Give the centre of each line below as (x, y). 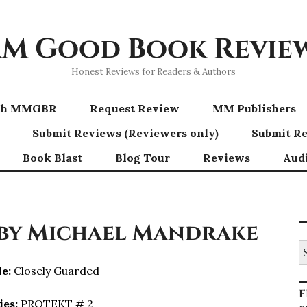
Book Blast (52, 158)
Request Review (135, 108)
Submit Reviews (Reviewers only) (125, 133)
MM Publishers (254, 108)
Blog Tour (143, 158)
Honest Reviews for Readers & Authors (153, 72)
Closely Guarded (55, 271)
